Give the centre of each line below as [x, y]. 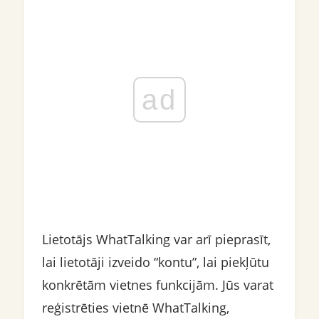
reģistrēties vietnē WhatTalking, [135, 308]
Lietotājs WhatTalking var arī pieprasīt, [156, 239]
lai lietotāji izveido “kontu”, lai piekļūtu [155, 262]
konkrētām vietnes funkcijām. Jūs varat [157, 285]
